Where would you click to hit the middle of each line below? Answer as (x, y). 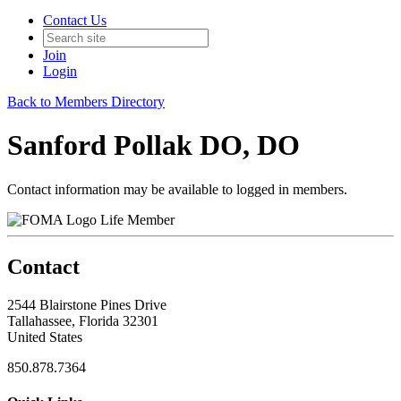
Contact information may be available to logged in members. (177, 189)
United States (45, 337)
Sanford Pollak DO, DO (154, 145)
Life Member (137, 219)
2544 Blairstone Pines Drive (87, 304)
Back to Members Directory (86, 102)
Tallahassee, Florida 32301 (83, 320)
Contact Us (75, 20)
